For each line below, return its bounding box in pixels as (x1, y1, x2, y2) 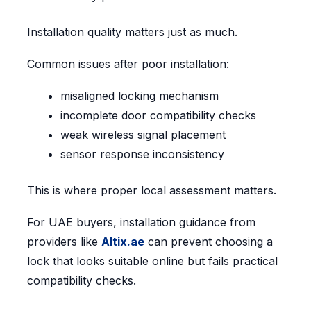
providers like (26, 235, 101, 249)
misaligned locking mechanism (60, 89, 219, 103)
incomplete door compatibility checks (60, 108, 256, 123)
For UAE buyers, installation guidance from (26, 215, 255, 230)
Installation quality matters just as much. (26, 25, 237, 40)
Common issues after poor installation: (26, 57, 229, 72)
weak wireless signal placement (60, 128, 226, 142)
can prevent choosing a (144, 235, 273, 249)
